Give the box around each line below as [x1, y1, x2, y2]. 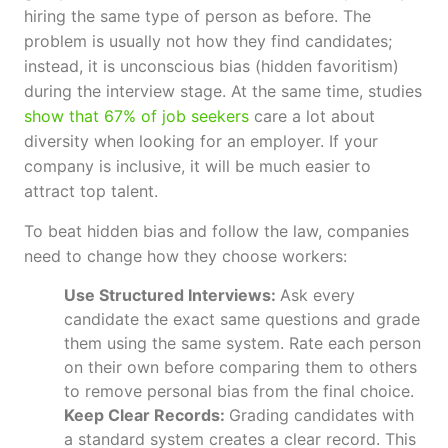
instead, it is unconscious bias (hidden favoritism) [24, 56, 399, 77]
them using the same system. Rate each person [64, 333, 421, 354]
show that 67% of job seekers [24, 106, 249, 127]
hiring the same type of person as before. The [24, 6, 371, 27]
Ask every [280, 285, 355, 306]
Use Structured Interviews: [64, 285, 280, 306]
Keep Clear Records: [64, 405, 229, 426]
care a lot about [249, 106, 375, 127]
